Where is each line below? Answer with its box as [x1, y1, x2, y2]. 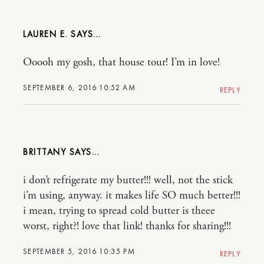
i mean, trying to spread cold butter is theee [23, 204, 215, 218]
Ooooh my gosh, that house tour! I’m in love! [23, 55, 220, 70]
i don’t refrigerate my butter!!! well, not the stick [23, 173, 233, 187]
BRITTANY [23, 146, 66, 158]
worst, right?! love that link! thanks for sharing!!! [23, 219, 231, 233]
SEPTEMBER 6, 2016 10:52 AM [23, 82, 136, 93]
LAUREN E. [23, 28, 71, 40]
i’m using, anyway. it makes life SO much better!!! [23, 189, 240, 203]
